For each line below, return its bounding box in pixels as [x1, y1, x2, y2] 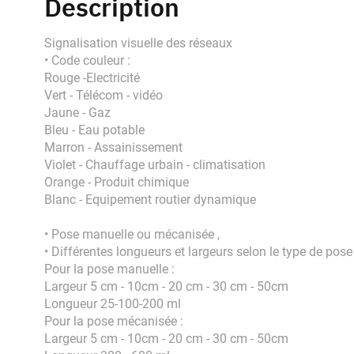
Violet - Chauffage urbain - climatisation [44, 157, 265, 172]
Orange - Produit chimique [44, 175, 189, 190]
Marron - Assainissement [44, 140, 183, 155]
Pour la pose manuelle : [44, 262, 175, 277]
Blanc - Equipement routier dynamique [44, 192, 256, 207]
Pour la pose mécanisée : [44, 314, 183, 329]
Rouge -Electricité [44, 70, 140, 85]
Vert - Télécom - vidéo [44, 88, 163, 103]
